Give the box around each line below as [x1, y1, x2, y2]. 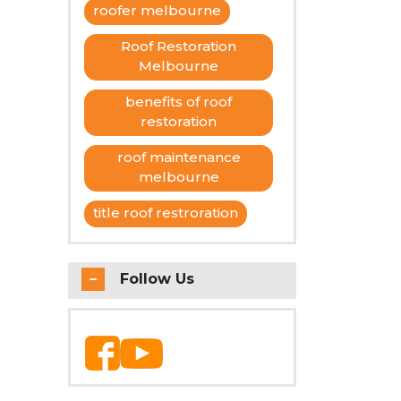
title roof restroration [93, 203, 238, 221]
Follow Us [120, 269, 194, 287]
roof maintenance [116, 148, 241, 166]
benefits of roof [125, 92, 232, 110]
